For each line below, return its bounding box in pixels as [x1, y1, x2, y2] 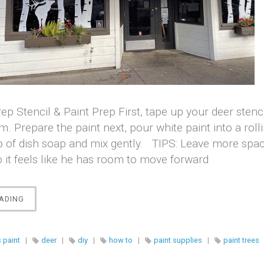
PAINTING [24, 206, 61, 215]
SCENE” [24, 231, 52, 240]
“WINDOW [24, 194, 61, 203]
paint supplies [154, 236, 202, 245]
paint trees [223, 236, 259, 245]
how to [109, 236, 133, 245]
